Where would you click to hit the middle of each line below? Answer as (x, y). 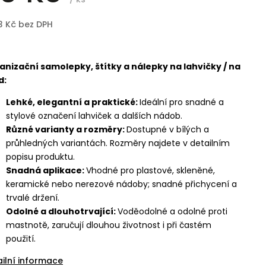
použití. (21, 239)
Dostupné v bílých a (168, 129)
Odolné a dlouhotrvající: (62, 211)
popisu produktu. (40, 157)
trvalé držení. (33, 198)
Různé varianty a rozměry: (66, 129)
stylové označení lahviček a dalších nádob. (94, 116)
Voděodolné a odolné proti (172, 211)
